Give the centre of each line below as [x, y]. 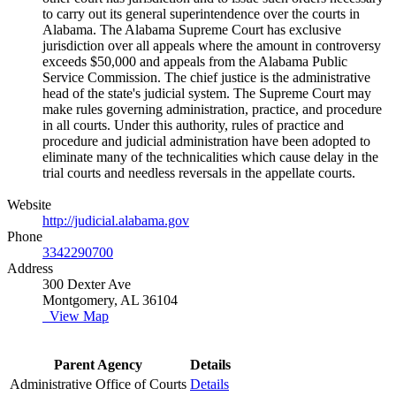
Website [29, 204]
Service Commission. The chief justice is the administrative [206, 77]
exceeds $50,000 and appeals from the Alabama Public [195, 61]
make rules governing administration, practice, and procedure [212, 109]
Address [30, 268]
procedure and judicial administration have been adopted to [206, 141]
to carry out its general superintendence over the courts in [201, 13]
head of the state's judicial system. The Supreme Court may [207, 93]
